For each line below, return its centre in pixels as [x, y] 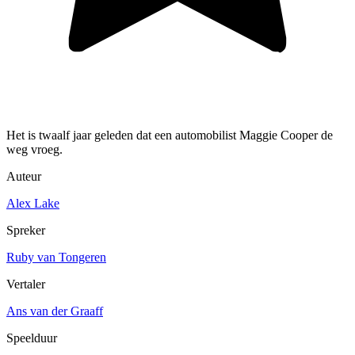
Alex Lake [33, 203]
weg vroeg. [34, 149]
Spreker [26, 230]
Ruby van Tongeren [56, 257]
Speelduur [32, 338]
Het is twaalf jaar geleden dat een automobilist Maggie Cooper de [170, 135]
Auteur [24, 176]
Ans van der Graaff [55, 311]
